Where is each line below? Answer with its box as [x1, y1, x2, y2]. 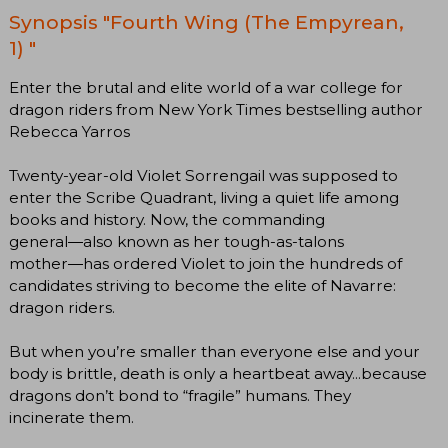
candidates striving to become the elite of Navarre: [9, 276, 396, 296]
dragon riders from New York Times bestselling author [9, 100, 423, 120]
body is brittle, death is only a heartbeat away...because [9, 364, 427, 384]
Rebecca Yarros [9, 122, 130, 142]
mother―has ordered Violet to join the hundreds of [9, 254, 402, 274]
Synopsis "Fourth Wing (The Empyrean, [9, 10, 404, 35]
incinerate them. [9, 408, 134, 428]
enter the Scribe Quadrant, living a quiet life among [9, 188, 399, 208]
